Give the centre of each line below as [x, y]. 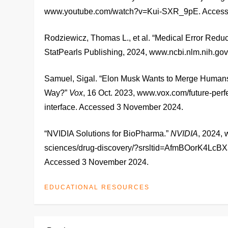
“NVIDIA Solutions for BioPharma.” [108, 133]
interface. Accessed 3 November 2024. [114, 107]
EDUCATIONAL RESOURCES [97, 187]
